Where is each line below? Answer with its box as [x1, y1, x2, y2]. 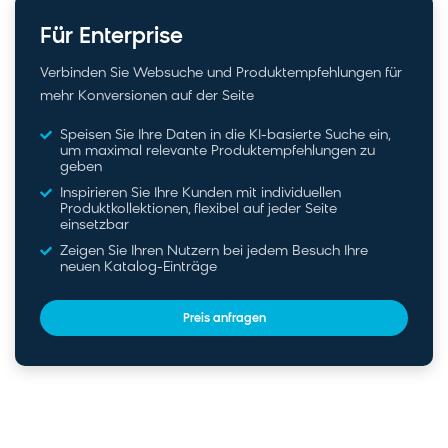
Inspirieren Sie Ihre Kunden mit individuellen [60, 185, 341, 201]
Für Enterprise [40, 25, 183, 49]
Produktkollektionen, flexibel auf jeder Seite [60, 201, 337, 217]
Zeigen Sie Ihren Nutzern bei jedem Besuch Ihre [60, 243, 368, 259]
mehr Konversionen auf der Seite [40, 88, 254, 104]
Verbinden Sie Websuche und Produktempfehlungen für [40, 65, 402, 81]
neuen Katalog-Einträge [60, 259, 217, 275]
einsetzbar [60, 217, 129, 233]
